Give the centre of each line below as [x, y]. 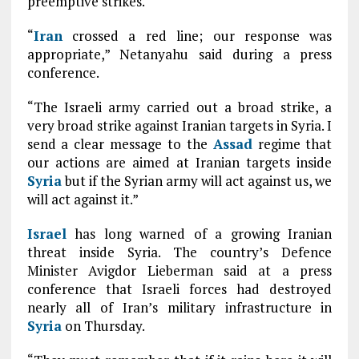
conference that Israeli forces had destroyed [179, 289]
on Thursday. [103, 326]
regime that [292, 144]
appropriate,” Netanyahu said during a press [179, 54]
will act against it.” [83, 199]
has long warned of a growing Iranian [199, 234]
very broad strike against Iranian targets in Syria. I [179, 125]
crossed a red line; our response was [197, 36]
